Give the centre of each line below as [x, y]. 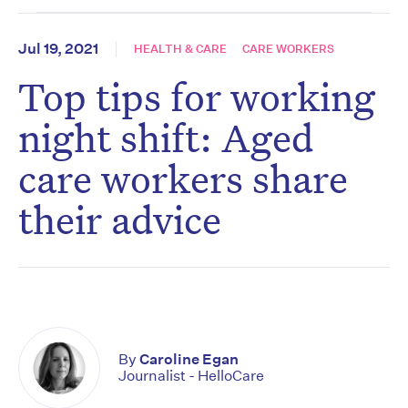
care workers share [183, 178]
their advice [120, 219]
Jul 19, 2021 [58, 49]
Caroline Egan [189, 360]
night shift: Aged [166, 138]
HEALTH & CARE [180, 49]
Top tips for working [197, 97]
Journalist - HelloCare [191, 376]
